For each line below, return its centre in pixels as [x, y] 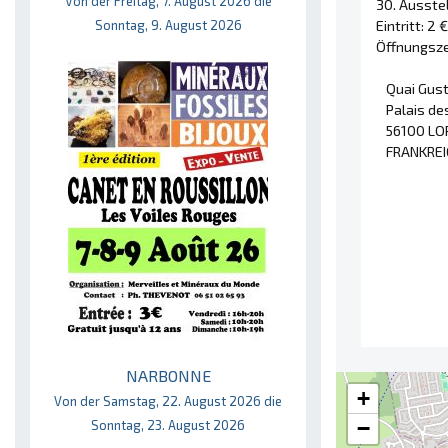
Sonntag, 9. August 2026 [168, 25]
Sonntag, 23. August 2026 [168, 425]
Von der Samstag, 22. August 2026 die [168, 401]
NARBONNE [168, 375]
